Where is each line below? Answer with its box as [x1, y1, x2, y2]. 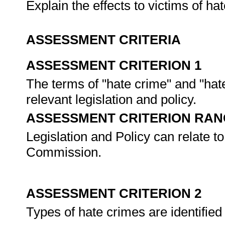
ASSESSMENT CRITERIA [26, 32, 181, 47]
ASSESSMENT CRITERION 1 [26, 58, 201, 73]
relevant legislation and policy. [26, 92, 200, 107]
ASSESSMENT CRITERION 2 [26, 186, 201, 201]
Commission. [26, 145, 101, 160]
